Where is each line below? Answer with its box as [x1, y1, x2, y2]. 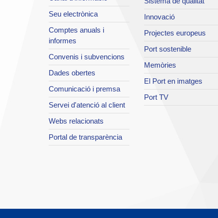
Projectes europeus [144, 29, 206, 37]
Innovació [144, 13, 175, 21]
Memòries [144, 61, 176, 70]
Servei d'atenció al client [49, 101, 125, 109]
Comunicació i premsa [49, 85, 120, 93]
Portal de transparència [49, 133, 122, 142]
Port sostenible [144, 45, 191, 54]
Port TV [144, 93, 168, 102]
